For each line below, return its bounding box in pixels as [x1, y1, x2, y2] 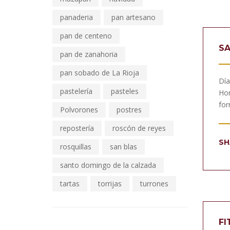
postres [117, 105, 142, 114]
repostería [60, 123, 94, 133]
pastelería [60, 86, 92, 96]
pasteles [111, 86, 139, 96]
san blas [110, 142, 137, 151]
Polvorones [60, 105, 98, 114]
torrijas [98, 179, 122, 188]
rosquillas [60, 142, 91, 151]
